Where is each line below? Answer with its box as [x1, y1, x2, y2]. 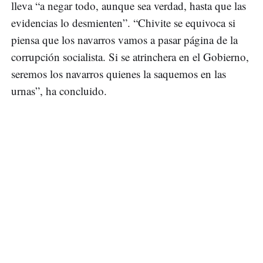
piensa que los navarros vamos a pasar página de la [11, 32, 238, 47]
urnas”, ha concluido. [11, 83, 107, 98]
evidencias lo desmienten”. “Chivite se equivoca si [11, 15, 235, 30]
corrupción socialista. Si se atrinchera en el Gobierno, [11, 49, 249, 64]
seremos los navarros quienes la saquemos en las [11, 66, 226, 81]
